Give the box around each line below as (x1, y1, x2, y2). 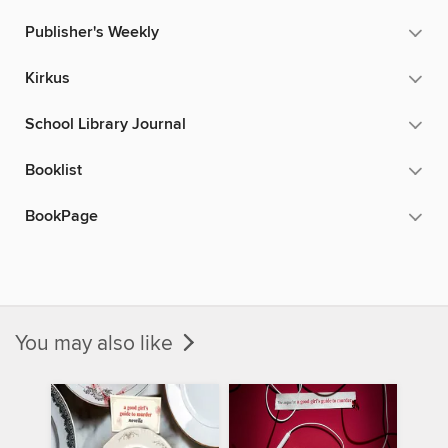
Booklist (25, 160, 82, 182)
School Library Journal (25, 114, 186, 136)
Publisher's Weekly (25, 22, 159, 44)
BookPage (25, 206, 98, 228)
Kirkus (25, 68, 70, 90)
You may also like (15, 330, 178, 357)
